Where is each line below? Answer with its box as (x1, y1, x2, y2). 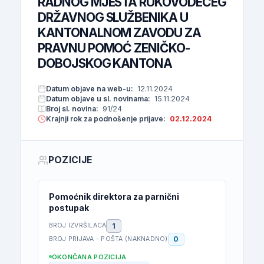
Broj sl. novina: (46, 104, 98, 113)
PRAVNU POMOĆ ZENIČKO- (38, 41, 190, 55)
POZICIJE (48, 154, 93, 166)
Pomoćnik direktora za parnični (48, 191, 179, 202)
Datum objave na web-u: (46, 84, 133, 93)
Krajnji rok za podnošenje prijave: (46, 114, 166, 123)
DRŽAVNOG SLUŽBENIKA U (38, 10, 188, 25)
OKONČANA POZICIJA (51, 252, 127, 261)
